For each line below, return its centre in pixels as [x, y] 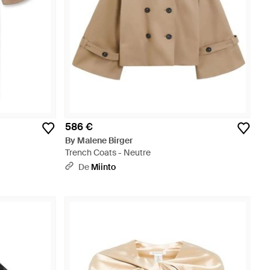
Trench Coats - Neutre [108, 152]
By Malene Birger [99, 140]
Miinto [103, 167]
